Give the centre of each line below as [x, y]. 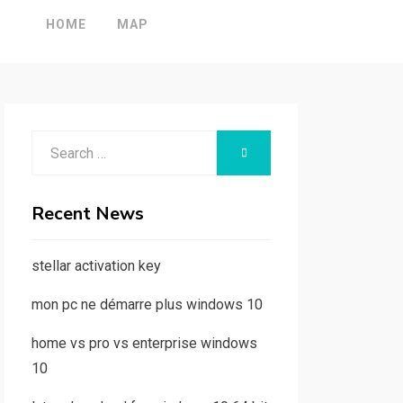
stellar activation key [96, 266]
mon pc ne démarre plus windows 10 [147, 304]
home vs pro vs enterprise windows [144, 343]
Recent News [87, 214]
